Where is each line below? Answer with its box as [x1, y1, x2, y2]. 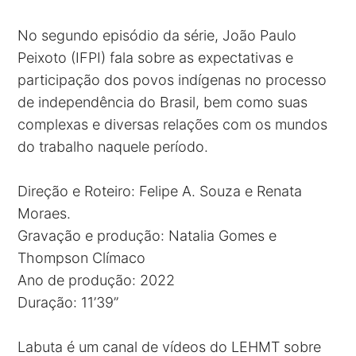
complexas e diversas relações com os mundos [17, 116, 328, 133]
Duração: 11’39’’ [17, 294, 119, 311]
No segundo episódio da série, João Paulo [17, 27, 297, 44]
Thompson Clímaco [17, 250, 146, 267]
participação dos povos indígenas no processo [17, 72, 327, 89]
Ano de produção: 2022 [17, 272, 176, 289]
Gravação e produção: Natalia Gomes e [17, 227, 277, 245]
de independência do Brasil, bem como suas [17, 94, 308, 111]
